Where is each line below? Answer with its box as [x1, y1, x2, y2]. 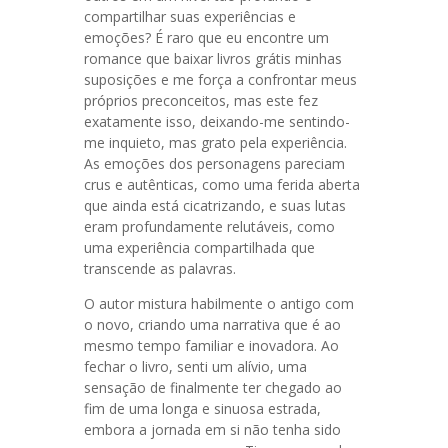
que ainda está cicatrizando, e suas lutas [84, 196, 346, 215]
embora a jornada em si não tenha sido [84, 420, 341, 439]
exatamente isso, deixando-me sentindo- [84, 112, 350, 131]
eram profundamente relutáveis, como [84, 217, 335, 236]
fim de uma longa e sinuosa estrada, [84, 399, 321, 418]
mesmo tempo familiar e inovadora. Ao [84, 336, 339, 355]
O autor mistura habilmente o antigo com [84, 294, 354, 313]
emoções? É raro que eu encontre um [84, 28, 329, 47]
